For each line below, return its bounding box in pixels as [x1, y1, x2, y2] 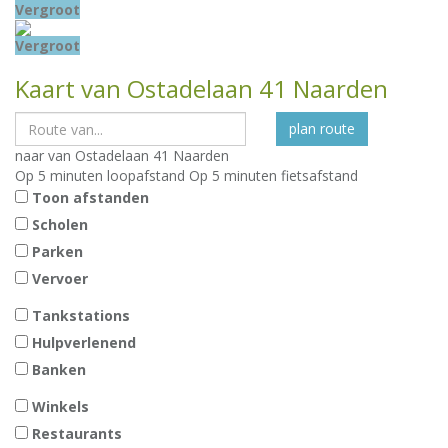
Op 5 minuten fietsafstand [189, 166, 358, 185]
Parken [32, 242, 83, 261]
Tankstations [32, 306, 130, 325]
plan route [289, 119, 356, 138]
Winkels [32, 397, 89, 416]
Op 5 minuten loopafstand [15, 166, 185, 185]
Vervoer [32, 269, 88, 288]
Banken [32, 360, 86, 379]
